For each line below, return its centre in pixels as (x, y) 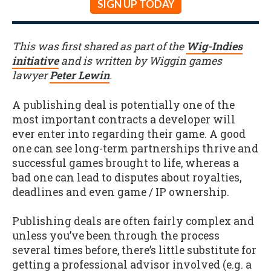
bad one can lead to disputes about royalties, (127, 177)
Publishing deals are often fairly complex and (133, 221)
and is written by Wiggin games (140, 60)
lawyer (31, 75)
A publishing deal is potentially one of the (123, 105)
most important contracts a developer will (124, 119)
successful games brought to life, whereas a (126, 163)
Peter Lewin (80, 75)
